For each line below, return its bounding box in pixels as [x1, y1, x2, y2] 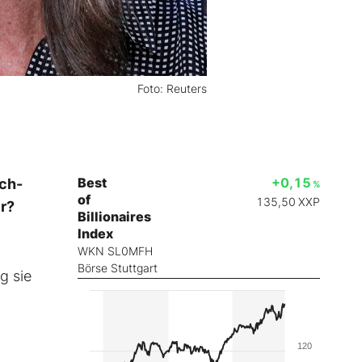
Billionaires [78, 208, 151, 225]
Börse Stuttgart [78, 261, 158, 276]
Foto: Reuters [137, 81, 207, 95]
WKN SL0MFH [78, 244, 153, 259]
